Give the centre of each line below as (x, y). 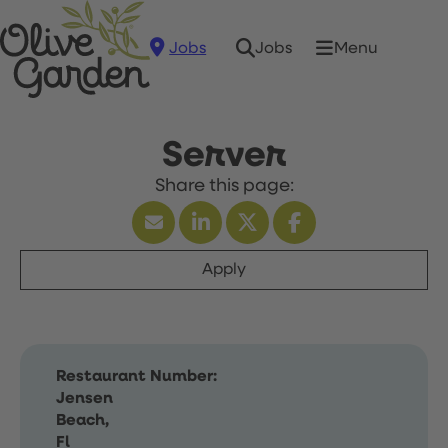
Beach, (82, 421)
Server (224, 156)
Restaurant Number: (136, 377)
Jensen (84, 399)
